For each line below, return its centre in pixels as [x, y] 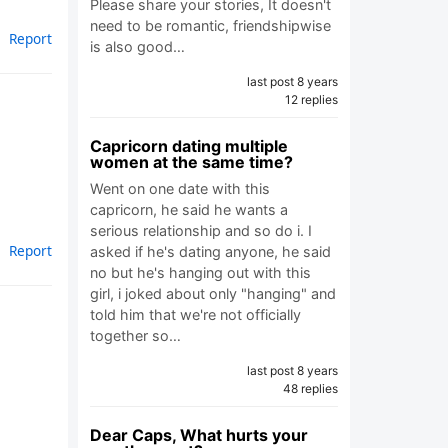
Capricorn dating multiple [189, 146]
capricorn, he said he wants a [189, 209]
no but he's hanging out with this [200, 272]
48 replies [310, 388]
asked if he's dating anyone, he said [210, 251]
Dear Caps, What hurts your [199, 435]
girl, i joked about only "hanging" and [213, 293]
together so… [135, 335]
